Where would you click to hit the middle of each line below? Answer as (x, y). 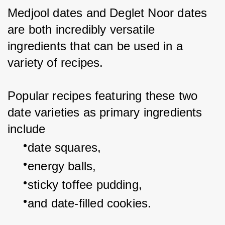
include (27, 129)
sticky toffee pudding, (85, 185)
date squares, (65, 148)
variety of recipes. (55, 63)
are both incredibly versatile (83, 30)
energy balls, (62, 166)
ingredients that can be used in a (97, 46)
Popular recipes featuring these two (104, 96)
